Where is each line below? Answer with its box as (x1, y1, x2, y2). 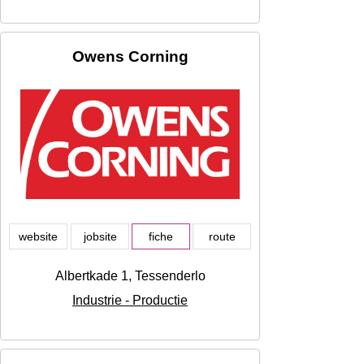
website (19, 230, 58, 244)
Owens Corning (71, 48, 188, 66)
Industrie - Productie (72, 293, 188, 308)
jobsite (83, 230, 117, 244)
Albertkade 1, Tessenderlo (54, 269, 206, 284)
